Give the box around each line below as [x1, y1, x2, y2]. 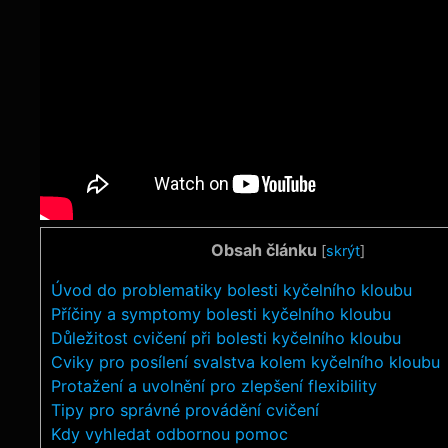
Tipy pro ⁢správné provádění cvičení [51, 400, 319, 421]
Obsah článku [210, 240, 317, 260]
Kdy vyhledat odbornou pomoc [51, 424, 288, 445]
